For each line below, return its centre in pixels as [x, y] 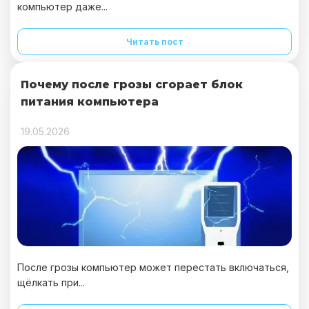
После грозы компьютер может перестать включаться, [153, 267]
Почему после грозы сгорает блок [132, 84]
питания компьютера [90, 102]
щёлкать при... [51, 282]
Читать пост [154, 42]
